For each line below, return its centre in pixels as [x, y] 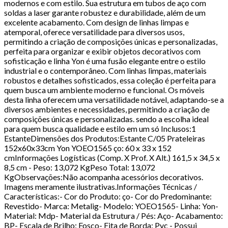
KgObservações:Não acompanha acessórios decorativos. [104, 177]
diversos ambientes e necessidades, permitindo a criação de [107, 109]
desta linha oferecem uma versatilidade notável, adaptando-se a [114, 99]
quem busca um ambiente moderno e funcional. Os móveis [104, 90]
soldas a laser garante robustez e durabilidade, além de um [105, 12]
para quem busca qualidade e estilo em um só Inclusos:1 [100, 128]
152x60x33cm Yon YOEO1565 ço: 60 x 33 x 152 [88, 148]
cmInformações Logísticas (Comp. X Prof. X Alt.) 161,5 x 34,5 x [112, 157]
